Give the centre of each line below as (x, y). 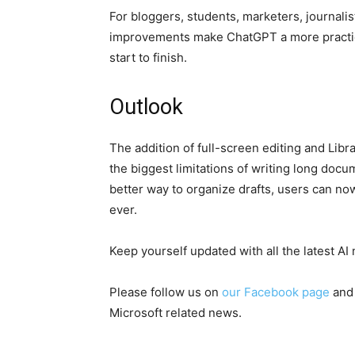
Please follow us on (166, 292)
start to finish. (148, 57)
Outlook (146, 107)
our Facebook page (276, 292)
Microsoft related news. (176, 313)
